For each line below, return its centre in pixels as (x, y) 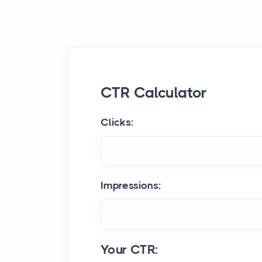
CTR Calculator (154, 92)
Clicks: (117, 122)
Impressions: (131, 185)
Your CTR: (130, 249)
